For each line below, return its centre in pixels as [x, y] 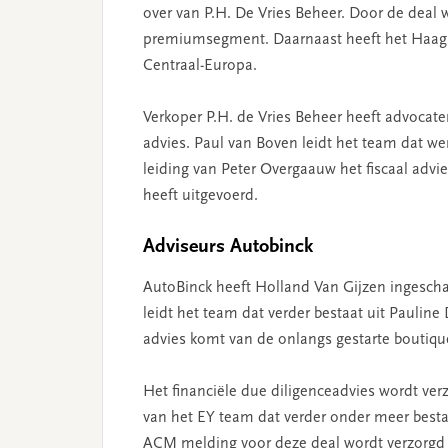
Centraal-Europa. [200, 66]
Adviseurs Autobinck [228, 247]
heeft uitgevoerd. [200, 196]
